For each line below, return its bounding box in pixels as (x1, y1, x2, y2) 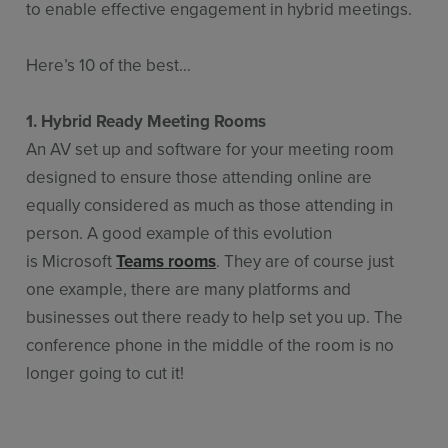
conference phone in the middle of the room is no (26, 332, 395, 357)
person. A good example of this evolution (26, 220, 333, 245)
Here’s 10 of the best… (26, 52, 196, 77)
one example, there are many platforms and (26, 276, 352, 301)
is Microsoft (26, 248, 117, 273)
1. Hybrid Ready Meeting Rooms (26, 108, 267, 133)
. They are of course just (216, 248, 395, 273)
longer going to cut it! (26, 360, 189, 385)
